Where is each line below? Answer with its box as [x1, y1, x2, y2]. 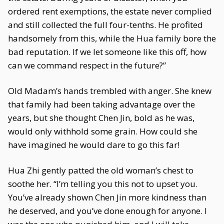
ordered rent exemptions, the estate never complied [8, 5, 212, 17]
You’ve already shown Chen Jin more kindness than [8, 191, 206, 203]
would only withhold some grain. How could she [8, 125, 197, 137]
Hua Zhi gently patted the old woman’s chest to [8, 164, 193, 176]
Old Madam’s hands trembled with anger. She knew [8, 85, 211, 96]
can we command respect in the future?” [8, 59, 166, 71]
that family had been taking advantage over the [8, 98, 195, 110]
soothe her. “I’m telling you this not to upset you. [8, 178, 197, 189]
